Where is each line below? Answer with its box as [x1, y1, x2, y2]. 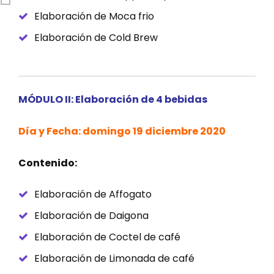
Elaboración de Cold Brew [34, 31, 158, 45]
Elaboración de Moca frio [34, 9, 154, 24]
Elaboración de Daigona [34, 209, 149, 223]
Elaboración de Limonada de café [34, 251, 194, 266]
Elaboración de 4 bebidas [75, 92, 207, 107]
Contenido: [18, 156, 77, 171]
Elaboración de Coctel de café [34, 230, 180, 245]
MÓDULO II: [18, 92, 75, 107]
